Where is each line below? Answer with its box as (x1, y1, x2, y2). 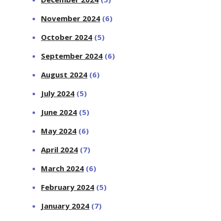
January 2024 (41, 200, 90, 211)
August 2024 (41, 69, 88, 79)
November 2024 (41, 13, 101, 23)
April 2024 (41, 144, 78, 154)
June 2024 (41, 107, 77, 117)
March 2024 (41, 163, 84, 173)
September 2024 (41, 50, 103, 61)
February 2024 (41, 182, 95, 192)
